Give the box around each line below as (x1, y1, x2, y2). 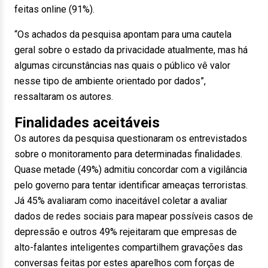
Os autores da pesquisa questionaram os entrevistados (14, 133, 247, 144)
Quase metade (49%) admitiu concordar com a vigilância (14, 164, 247, 175)
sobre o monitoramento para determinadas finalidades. (14, 148, 242, 160)
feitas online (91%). (14, 4, 95, 15)
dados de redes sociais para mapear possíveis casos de (14, 211, 253, 222)
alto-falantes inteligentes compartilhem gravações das (14, 242, 243, 253)
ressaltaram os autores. (14, 91, 113, 102)
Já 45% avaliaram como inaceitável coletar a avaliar (14, 195, 227, 206)
